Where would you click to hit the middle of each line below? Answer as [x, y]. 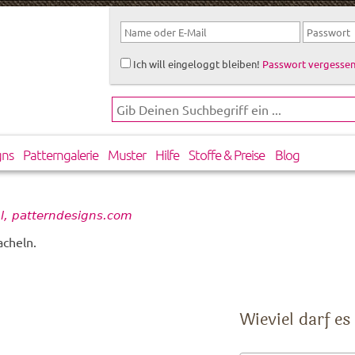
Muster [127, 155]
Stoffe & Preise [227, 155]
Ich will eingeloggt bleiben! [195, 63]
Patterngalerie [60, 155]
